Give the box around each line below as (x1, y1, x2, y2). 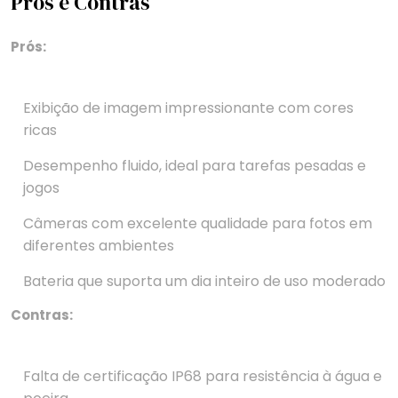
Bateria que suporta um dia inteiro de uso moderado (23, 271, 386, 292)
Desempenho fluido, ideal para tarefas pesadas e (23, 155, 366, 177)
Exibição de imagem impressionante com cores (23, 98, 354, 119)
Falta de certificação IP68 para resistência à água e (23, 366, 382, 387)
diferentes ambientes (23, 235, 174, 257)
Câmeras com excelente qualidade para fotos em (23, 213, 372, 235)
